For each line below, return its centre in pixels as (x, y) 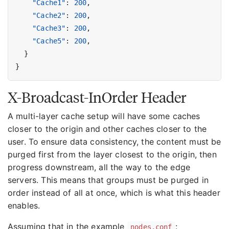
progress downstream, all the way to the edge (99, 167)
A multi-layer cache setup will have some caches (104, 116)
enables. (24, 205)
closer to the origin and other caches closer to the (107, 129)
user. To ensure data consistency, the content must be (114, 141)
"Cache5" (49, 41)
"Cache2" (49, 15)
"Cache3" (49, 28)
